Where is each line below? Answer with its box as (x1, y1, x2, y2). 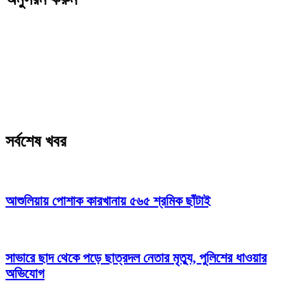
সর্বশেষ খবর (5, 132, 66, 151)
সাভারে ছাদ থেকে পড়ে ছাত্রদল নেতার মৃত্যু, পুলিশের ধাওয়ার (5, 250, 267, 266)
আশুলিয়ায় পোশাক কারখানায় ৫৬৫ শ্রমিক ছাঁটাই (5, 193, 210, 208)
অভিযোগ (5, 266, 45, 282)
